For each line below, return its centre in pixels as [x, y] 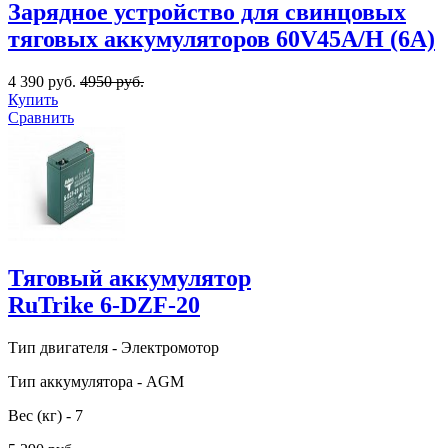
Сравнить [41, 117]
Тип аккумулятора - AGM [96, 381]
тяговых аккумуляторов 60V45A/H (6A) [221, 38]
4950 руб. [112, 81]
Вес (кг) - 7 [45, 415]
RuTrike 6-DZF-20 [104, 304]
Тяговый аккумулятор [129, 277]
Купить [33, 99]
